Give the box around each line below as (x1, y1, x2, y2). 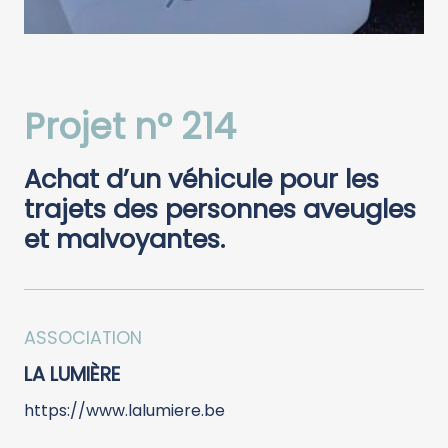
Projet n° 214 (24, 101, 236, 151)
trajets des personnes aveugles (24, 190, 416, 227)
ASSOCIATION (24, 325, 142, 350)
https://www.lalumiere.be (24, 398, 225, 422)
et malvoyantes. (24, 220, 225, 257)
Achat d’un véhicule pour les (24, 160, 379, 197)
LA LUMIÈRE (24, 360, 120, 388)
